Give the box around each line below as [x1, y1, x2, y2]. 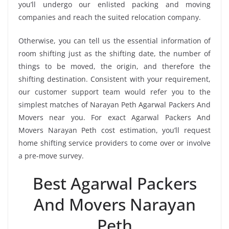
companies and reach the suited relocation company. [18, 12, 201, 22]
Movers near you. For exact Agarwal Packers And [18, 112, 211, 123]
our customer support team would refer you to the [18, 87, 211, 97]
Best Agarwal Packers [32, 172, 197, 195]
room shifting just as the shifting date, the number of [18, 49, 211, 59]
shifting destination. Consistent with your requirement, [18, 74, 211, 84]
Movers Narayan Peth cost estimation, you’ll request [18, 125, 211, 135]
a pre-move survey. [18, 151, 84, 161]
